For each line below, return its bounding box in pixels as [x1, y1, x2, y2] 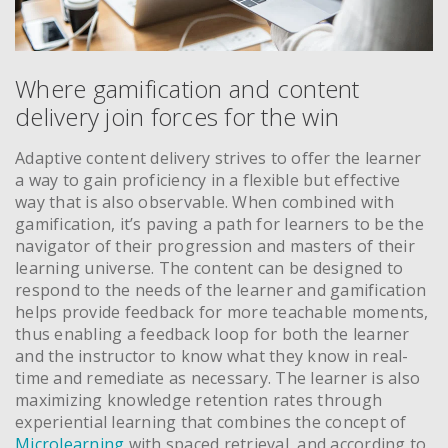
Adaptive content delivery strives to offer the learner [15, 146, 422, 169]
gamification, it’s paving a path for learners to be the [15, 212, 424, 235]
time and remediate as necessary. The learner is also [15, 366, 420, 389]
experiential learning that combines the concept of [15, 410, 407, 433]
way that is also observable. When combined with [15, 190, 394, 213]
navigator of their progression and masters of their [15, 234, 415, 257]
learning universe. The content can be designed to [15, 256, 404, 279]
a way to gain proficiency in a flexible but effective [15, 168, 401, 191]
